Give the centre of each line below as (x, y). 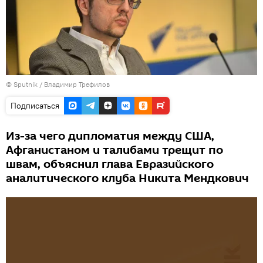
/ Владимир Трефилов (75, 84)
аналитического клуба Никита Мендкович (127, 178)
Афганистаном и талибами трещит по (114, 150)
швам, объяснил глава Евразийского (110, 164)
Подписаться (35, 105)
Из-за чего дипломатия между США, (110, 136)
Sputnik (26, 84)
